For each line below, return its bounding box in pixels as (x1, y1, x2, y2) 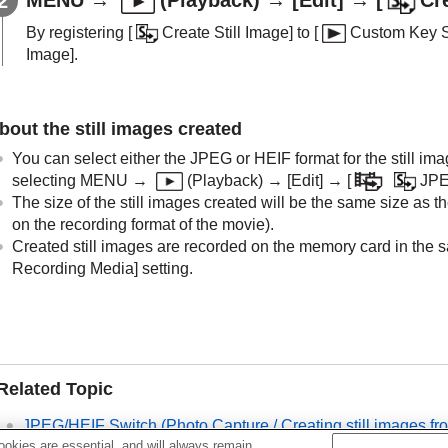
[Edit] (287, 171, 324, 189)
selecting (12, 171, 80, 189)
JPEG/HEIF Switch (22, 416, 157, 434)
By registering (26, 23, 128, 41)
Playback (192, 171, 259, 189)
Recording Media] (12, 259, 138, 277)
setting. (138, 259, 193, 277)
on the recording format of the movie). (12, 215, 274, 233)
